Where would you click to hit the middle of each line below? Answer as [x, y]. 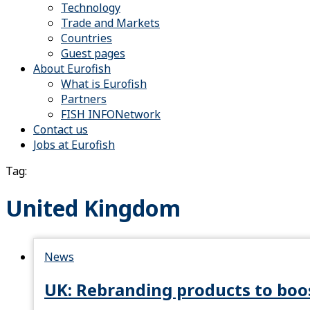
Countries [86, 38]
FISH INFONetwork [111, 114]
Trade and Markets [110, 23]
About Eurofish [72, 69]
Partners [84, 99]
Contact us [61, 129]
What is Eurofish [104, 84]
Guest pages [93, 53]
